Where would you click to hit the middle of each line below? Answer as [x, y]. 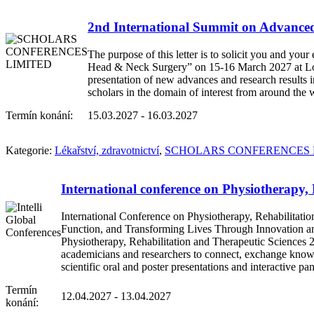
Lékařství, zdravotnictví [107, 151]
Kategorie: [30, 151]
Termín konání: [39, 116]
